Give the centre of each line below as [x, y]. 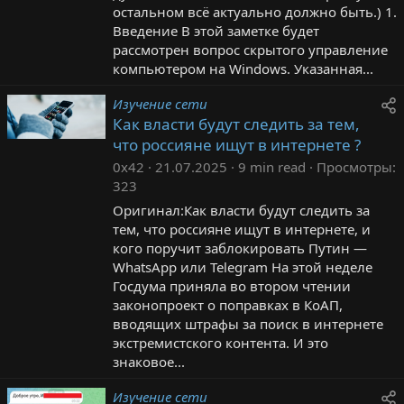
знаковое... [149, 361]
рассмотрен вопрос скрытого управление [250, 49]
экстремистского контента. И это [220, 342]
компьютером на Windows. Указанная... [243, 68]
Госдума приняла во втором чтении [232, 285]
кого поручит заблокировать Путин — [240, 248]
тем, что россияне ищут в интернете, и [242, 229]
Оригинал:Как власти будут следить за [241, 210]
